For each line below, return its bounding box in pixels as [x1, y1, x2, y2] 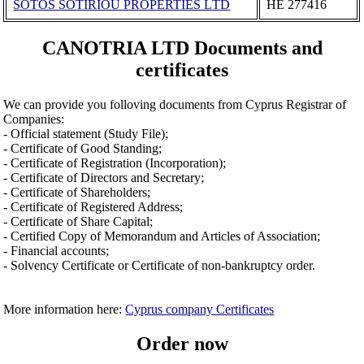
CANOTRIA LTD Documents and [41, 37, 323, 59]
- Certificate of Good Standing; [3, 141, 162, 156]
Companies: [3, 112, 65, 127]
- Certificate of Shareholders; [3, 185, 151, 200]
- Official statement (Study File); [3, 127, 169, 141]
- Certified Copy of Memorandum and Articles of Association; [3, 229, 321, 244]
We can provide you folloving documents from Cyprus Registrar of [3, 97, 347, 112]
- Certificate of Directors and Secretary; [3, 171, 205, 185]
